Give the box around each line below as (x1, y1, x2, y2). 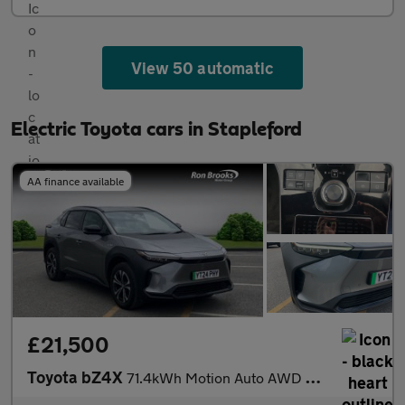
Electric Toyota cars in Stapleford (11, 118, 302, 139)
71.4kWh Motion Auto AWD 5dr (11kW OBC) (127, 368, 306, 386)
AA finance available (27, 174, 124, 187)
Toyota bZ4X (27, 366, 127, 387)
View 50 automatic (131, 57, 274, 78)
